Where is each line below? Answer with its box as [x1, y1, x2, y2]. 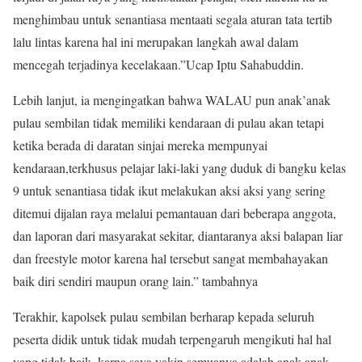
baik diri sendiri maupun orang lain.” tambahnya [13, 272, 258, 290]
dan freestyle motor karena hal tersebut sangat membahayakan [13, 250, 328, 267]
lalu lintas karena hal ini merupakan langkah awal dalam [13, 33, 298, 51]
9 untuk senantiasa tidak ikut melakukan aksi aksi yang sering [13, 182, 326, 200]
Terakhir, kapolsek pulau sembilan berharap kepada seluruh [13, 308, 314, 326]
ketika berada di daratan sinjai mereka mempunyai [13, 137, 267, 154]
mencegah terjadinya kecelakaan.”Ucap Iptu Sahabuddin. [13, 56, 304, 74]
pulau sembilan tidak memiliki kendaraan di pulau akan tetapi [13, 114, 324, 132]
